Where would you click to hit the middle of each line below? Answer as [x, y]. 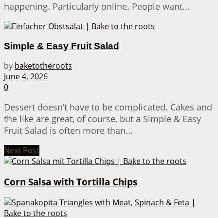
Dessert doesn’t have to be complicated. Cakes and [108, 107]
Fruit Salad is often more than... [68, 131]
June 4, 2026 [26, 77]
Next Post [22, 151]
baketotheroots [43, 66]
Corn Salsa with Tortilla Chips [71, 182]
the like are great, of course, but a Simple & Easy [102, 119]
